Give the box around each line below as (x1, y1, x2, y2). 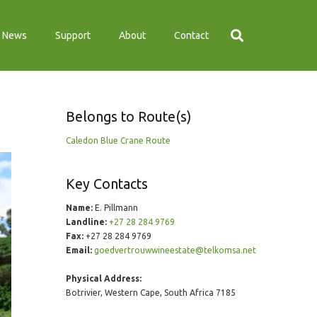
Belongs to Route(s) (65, 109, 191, 125)
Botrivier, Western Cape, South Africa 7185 (65, 288, 236, 297)
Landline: (65, 217, 107, 226)
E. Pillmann (92, 203, 138, 212)
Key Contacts (65, 176, 148, 192)
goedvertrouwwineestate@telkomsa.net (93, 246, 256, 255)
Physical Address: (65, 274, 142, 283)
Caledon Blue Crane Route (65, 136, 171, 145)
